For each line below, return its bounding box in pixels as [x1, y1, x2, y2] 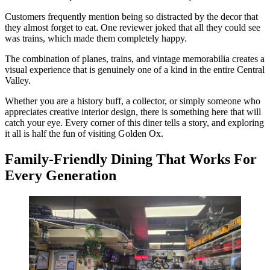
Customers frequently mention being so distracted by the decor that [5, 11, 258, 22]
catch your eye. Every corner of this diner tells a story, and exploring [5, 117, 264, 128]
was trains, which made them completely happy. [5, 33, 187, 43]
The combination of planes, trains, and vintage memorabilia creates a [5, 53, 265, 64]
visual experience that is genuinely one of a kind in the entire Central [5, 64, 265, 75]
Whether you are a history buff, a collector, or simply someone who [5, 95, 260, 106]
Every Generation [5, 167, 116, 183]
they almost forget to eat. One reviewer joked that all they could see [5, 22, 260, 33]
